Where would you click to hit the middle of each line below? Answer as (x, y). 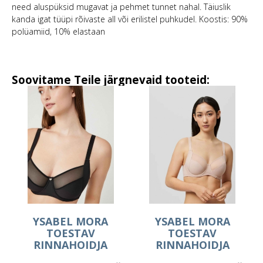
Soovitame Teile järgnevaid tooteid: (111, 80)
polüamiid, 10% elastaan (58, 32)
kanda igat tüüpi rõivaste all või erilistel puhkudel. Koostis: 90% (130, 19)
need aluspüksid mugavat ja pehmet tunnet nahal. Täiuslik (121, 7)
